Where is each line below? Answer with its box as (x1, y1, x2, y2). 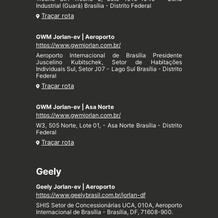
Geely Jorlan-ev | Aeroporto (36, 183, 115, 191)
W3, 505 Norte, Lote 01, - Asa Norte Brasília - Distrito (36, 122, 182, 129)
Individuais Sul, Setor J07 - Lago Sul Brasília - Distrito (36, 65, 182, 73)
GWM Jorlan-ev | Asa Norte (36, 103, 114, 111)
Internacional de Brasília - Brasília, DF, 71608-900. (36, 208, 173, 216)
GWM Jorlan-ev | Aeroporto (36, 33, 114, 41)
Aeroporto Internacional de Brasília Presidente (36, 52, 182, 59)
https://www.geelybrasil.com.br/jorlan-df (36, 191, 145, 199)
